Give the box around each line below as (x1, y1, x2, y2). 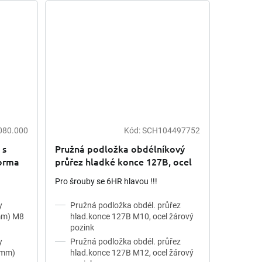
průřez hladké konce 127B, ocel (54, 154, 192, 168)
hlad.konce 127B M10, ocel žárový (70, 211, 194, 221)
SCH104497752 (142, 125, 200, 135)
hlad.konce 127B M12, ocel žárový (70, 247, 194, 257)
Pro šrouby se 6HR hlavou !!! (54, 176, 157, 186)
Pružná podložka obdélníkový (54, 142, 185, 155)
